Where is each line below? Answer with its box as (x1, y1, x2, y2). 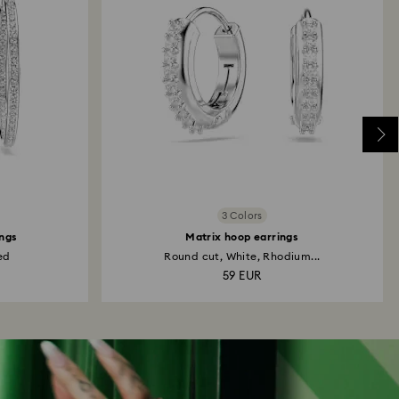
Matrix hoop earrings (185, 232, 299, 242)
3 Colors (221, 210, 263, 221)
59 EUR (223, 271, 262, 282)
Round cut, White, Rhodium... (164, 251, 321, 262)
